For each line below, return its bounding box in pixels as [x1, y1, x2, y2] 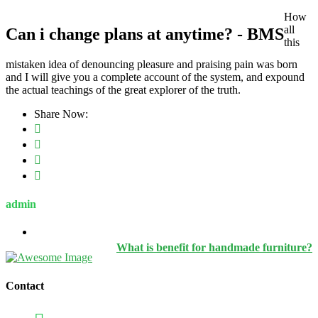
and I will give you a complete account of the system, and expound [6, 70, 305, 83]
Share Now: [34, 107, 88, 120]
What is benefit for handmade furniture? [116, 241, 312, 253]
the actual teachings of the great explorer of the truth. [6, 83, 241, 96]
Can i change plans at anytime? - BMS [6, 24, 284, 43]
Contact [6, 279, 44, 292]
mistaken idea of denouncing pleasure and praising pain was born [6, 57, 297, 70]
